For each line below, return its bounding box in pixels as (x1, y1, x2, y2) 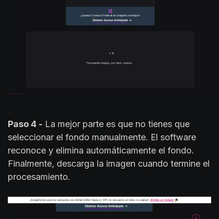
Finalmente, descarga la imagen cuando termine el (8, 158, 210, 169)
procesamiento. (8, 172, 70, 182)
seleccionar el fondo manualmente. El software (8, 132, 196, 143)
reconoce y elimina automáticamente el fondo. (8, 145, 194, 156)
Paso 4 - (8, 119, 43, 130)
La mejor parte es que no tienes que (43, 119, 190, 130)
